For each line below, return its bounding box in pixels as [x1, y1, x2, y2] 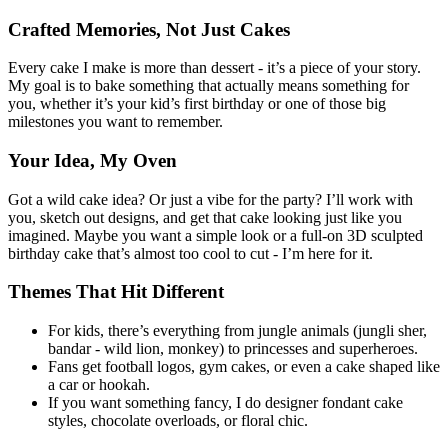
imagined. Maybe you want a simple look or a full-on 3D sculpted [8, 226, 423, 244]
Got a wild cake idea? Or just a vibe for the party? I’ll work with [8, 190, 413, 208]
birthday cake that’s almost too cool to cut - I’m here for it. [8, 244, 373, 262]
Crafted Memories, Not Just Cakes [8, 18, 290, 40]
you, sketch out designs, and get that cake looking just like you [8, 208, 402, 226]
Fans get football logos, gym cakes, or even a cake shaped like [48, 358, 440, 376]
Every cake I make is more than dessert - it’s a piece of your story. [8, 59, 421, 77]
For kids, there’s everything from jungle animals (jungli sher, [48, 322, 427, 340]
